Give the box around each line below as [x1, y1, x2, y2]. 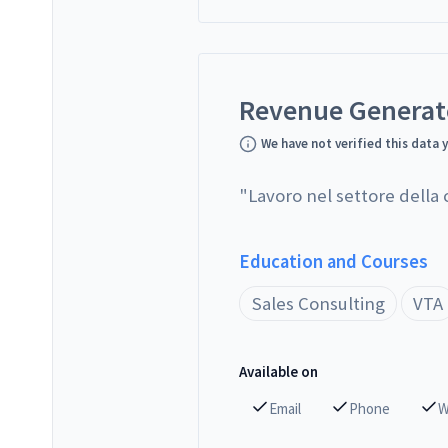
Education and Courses [239, 249, 429, 273]
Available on [239, 362, 319, 382]
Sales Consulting [251, 291, 385, 315]
